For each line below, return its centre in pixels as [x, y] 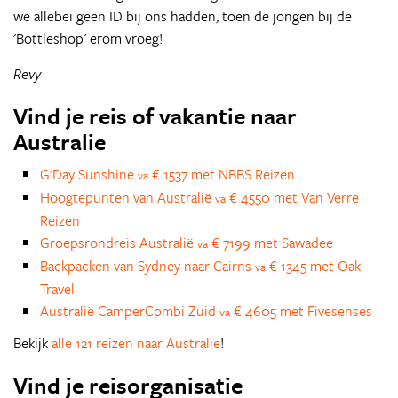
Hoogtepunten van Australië [127, 197]
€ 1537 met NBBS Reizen [222, 174]
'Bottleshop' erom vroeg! [88, 38]
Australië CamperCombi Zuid [130, 311]
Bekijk [32, 343]
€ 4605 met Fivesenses [301, 311]
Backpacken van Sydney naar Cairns [147, 266]
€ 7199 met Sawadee [271, 243]
